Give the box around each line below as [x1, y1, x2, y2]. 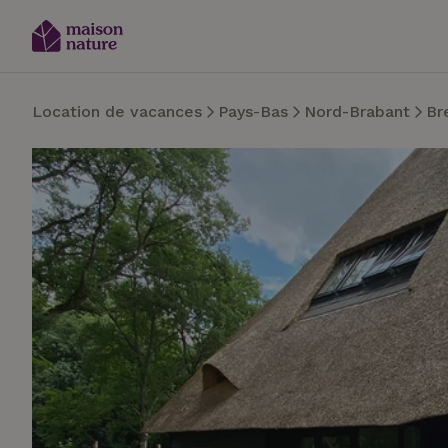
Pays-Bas [218, 102, 288, 121]
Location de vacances [32, 102, 202, 121]
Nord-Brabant [304, 102, 410, 121]
